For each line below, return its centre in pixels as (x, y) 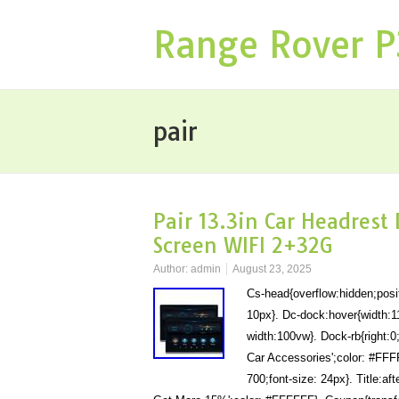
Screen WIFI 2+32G (243, 245)
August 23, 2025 (272, 269)
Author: (172, 269)
